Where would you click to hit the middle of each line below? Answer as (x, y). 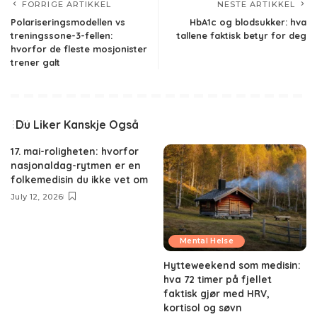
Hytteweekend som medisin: (232, 265)
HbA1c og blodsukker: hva (248, 22)
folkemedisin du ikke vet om (79, 179)
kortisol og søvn (203, 308)
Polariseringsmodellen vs (68, 22)
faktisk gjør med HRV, (217, 294)
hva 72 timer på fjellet (218, 279)
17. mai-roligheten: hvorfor (75, 151)
